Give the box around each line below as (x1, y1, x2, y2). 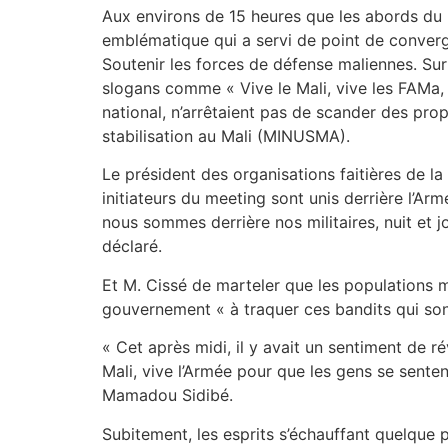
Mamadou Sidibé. (102, 385, 233, 406)
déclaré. (102, 236, 162, 257)
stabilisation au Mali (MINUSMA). (102, 126, 350, 146)
